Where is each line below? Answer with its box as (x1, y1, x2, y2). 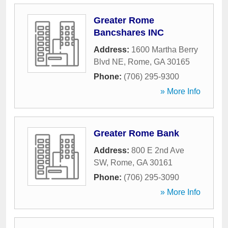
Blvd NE (94, 58, 124, 66)
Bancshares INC (94, 27, 164, 38)
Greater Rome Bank (94, 128, 179, 138)
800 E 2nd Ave (131, 146, 184, 155)
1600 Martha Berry (131, 45, 198, 54)
